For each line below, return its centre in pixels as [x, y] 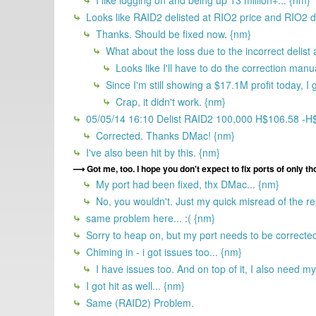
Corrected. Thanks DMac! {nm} [164, 135]
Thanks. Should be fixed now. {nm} [172, 34]
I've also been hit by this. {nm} [152, 152]
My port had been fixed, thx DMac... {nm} [186, 184]
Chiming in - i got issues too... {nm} [163, 251]
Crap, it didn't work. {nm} [169, 101]
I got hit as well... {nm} [134, 285]
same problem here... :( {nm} [149, 218]
